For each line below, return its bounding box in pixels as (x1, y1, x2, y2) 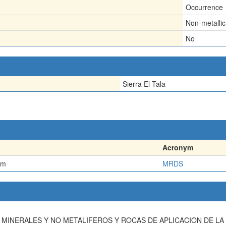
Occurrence (186, 2, 223, 12)
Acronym (162, 142, 193, 152)
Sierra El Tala (123, 79, 165, 89)
